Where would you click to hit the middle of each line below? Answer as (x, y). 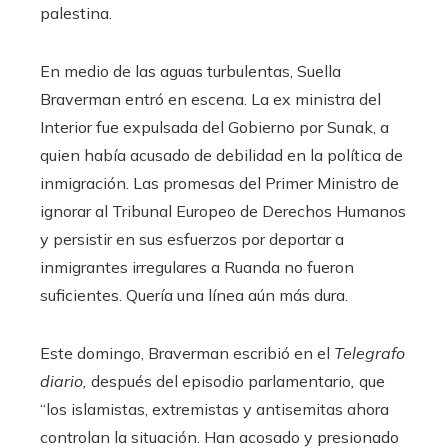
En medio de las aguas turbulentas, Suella (190, 71)
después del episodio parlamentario (221, 381)
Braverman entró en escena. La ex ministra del (210, 99)
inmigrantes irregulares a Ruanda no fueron (197, 267)
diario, (65, 381)
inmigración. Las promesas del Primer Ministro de (219, 183)
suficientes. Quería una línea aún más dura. (194, 295)
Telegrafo (369, 353)
